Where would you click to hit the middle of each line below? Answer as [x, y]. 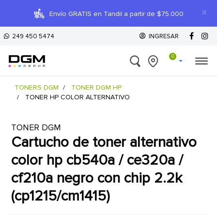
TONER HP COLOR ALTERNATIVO [77, 97]
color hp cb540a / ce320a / [97, 160]
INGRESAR [162, 36]
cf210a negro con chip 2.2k [97, 178]
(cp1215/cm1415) [61, 196]
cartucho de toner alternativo [16, 142]
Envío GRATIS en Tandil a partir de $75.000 [116, 14]
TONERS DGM [37, 87]
